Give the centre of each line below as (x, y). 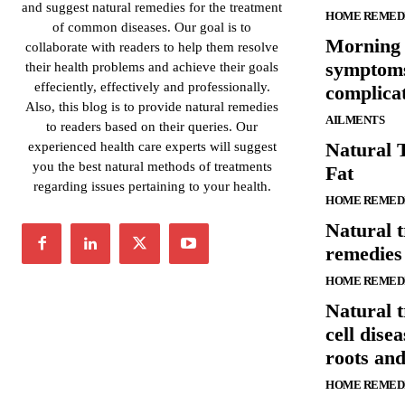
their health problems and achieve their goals (152, 67)
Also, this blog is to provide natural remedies (152, 107)
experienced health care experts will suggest (152, 147)
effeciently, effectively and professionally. (152, 87)
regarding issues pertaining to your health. (152, 187)
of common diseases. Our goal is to (152, 28)
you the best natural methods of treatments (152, 167)
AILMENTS (355, 120)
